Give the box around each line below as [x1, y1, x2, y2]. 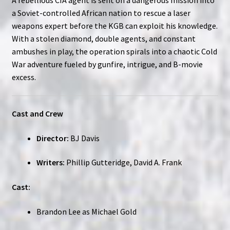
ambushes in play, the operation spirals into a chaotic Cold [11, 46, 217, 56]
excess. [11, 71, 36, 82]
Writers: [36, 157, 65, 168]
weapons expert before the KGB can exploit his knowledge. [11, 20, 218, 31]
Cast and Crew [11, 108, 63, 119]
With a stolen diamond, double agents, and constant [11, 33, 196, 44]
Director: [36, 132, 69, 143]
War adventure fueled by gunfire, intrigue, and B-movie [11, 59, 203, 69]
